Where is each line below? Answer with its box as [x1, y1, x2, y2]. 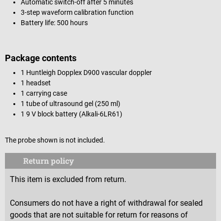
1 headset [21, 78, 51, 87]
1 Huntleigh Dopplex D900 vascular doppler [21, 68, 152, 76]
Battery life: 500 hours [21, 18, 88, 27]
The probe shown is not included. [5, 136, 105, 144]
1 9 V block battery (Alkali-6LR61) [21, 110, 122, 118]
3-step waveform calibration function [21, 8, 134, 16]
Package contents [5, 52, 76, 63]
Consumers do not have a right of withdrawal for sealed [10, 198, 203, 208]
